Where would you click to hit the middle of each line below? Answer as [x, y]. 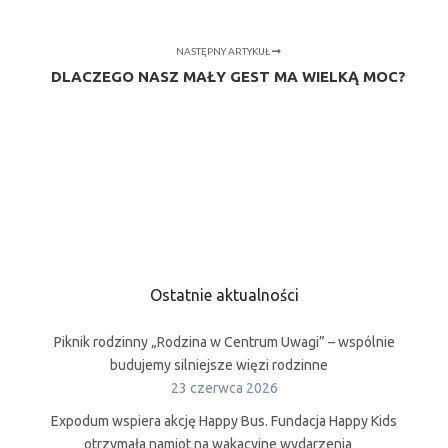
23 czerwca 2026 [224, 388]
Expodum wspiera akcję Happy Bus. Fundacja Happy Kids [224, 421]
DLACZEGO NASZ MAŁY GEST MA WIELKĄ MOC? [229, 77]
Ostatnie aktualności [224, 295]
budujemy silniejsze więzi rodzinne [219, 365]
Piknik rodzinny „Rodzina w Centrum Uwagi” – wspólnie [224, 342]
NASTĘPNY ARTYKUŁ [224, 52]
